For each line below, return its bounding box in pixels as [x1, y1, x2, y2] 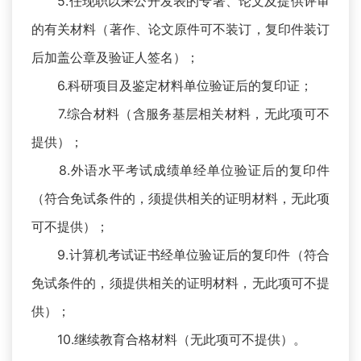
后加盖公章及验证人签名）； [31, 49, 199, 66]
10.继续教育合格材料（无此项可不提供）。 [31, 331, 306, 348]
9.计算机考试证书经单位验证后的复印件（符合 [31, 247, 330, 263]
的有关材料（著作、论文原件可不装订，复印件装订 [31, 21, 330, 38]
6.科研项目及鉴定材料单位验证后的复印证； [31, 77, 313, 94]
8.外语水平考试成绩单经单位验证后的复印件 [31, 162, 330, 179]
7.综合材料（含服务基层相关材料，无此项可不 [31, 106, 330, 122]
